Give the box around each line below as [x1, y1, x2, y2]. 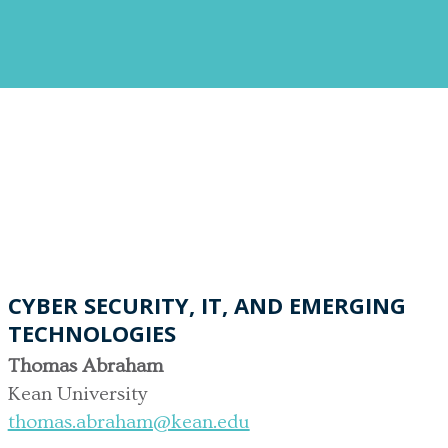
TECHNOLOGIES [7, 317, 176, 348]
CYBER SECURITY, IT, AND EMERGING [7, 289, 406, 320]
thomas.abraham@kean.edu [7, 410, 250, 433]
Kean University [7, 382, 147, 405]
